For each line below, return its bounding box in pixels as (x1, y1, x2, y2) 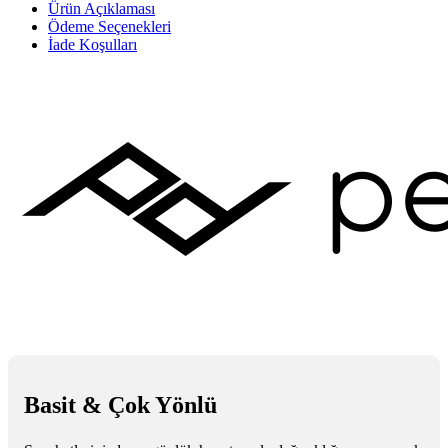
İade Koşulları (48, 35, 137, 53)
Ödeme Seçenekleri (48, 17, 171, 35)
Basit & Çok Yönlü (24, 391, 217, 418)
